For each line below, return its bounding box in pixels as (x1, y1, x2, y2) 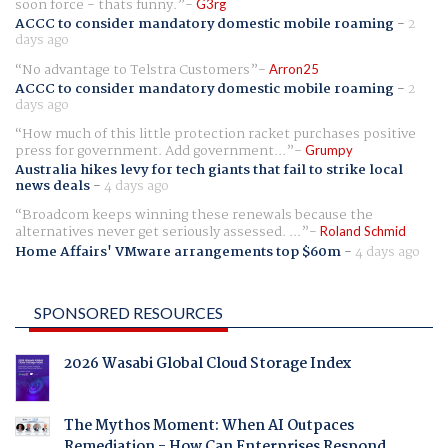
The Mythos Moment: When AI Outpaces (63, 414, 354, 439)
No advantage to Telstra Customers (22, 58, 250, 81)
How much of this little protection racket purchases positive (22, 123, 416, 146)
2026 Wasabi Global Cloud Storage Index (63, 351, 351, 376)
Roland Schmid (320, 223, 406, 240)
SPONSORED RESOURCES (34, 302, 223, 322)
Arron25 (269, 60, 319, 77)
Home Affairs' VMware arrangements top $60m (15, 240, 341, 263)
